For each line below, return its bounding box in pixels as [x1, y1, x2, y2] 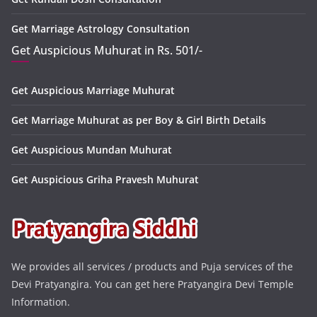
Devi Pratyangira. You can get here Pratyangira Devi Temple [11, 277, 294, 291]
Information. [11, 294, 70, 309]
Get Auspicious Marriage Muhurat [11, 83, 175, 97]
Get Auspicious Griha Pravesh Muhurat [11, 172, 199, 186]
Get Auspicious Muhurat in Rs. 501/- [11, 42, 202, 58]
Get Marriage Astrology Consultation [11, 21, 190, 35]
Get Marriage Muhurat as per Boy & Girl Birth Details [11, 113, 266, 127]
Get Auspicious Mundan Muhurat [11, 142, 172, 156]
